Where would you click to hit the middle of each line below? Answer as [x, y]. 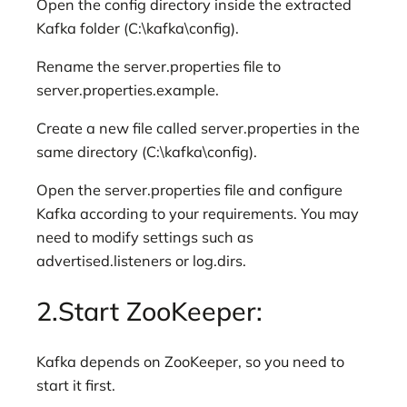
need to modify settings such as [145, 238]
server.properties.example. [128, 89]
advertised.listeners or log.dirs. [141, 261]
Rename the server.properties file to [159, 66]
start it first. [76, 385]
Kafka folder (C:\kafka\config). [138, 28]
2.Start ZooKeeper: [149, 311]
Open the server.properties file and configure [189, 190]
